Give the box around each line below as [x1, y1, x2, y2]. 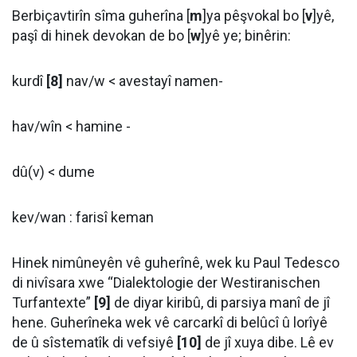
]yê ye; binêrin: [201, 27, 291, 44]
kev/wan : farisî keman [12, 209, 154, 226]
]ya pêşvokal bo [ [202, 7, 305, 24]
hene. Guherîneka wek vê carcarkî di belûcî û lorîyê [12, 314, 328, 331]
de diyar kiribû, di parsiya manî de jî [111, 294, 330, 311]
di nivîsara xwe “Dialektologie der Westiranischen [12, 274, 320, 291]
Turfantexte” [12, 294, 94, 311]
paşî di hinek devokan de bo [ [12, 27, 190, 44]
